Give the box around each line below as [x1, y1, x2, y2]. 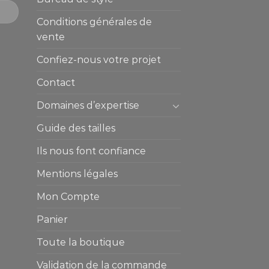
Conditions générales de [37, 16, 152, 28]
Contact [37, 77, 75, 89]
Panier [37, 214, 68, 226]
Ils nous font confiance [37, 145, 146, 157]
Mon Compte [37, 191, 100, 203]
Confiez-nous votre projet [37, 54, 161, 66]
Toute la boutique [37, 237, 125, 249]
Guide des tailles [37, 122, 115, 134]
